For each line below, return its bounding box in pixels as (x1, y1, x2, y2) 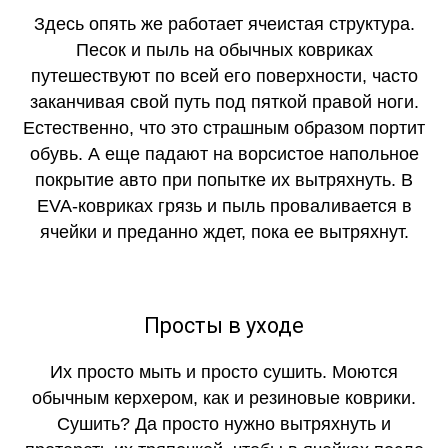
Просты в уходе (144, 312, 304, 338)
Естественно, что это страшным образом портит (23, 118, 425, 139)
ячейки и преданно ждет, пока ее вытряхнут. (39, 222, 409, 243)
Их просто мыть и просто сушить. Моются (50, 362, 398, 383)
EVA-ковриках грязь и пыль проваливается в (36, 196, 412, 217)
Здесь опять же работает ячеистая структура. (33, 14, 415, 35)
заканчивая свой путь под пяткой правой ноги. (29, 92, 419, 113)
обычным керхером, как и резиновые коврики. (32, 388, 416, 409)
